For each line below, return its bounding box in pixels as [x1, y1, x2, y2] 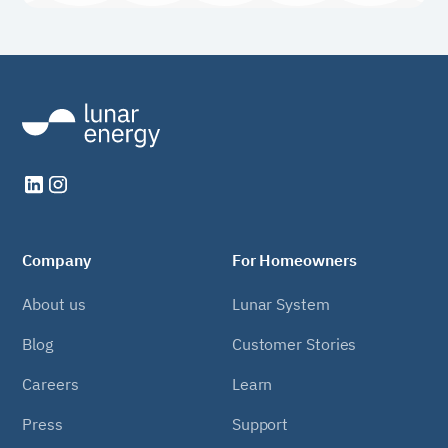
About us [22, 293, 86, 314]
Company [22, 249, 91, 270]
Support [231, 413, 289, 434]
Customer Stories [231, 333, 357, 354]
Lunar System [231, 293, 330, 314]
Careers [22, 373, 79, 394]
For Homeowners [231, 249, 357, 270]
